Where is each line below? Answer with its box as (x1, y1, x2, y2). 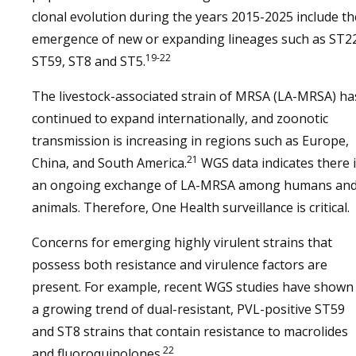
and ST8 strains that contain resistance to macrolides (32, 323, 348, 340)
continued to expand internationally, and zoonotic (32, 110, 328, 127)
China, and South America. (32, 154, 187, 172)
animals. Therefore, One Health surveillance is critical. (32, 199, 350, 216)
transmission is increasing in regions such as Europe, (32, 132, 349, 149)
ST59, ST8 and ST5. (32, 52, 145, 70)
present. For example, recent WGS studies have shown (32, 278, 354, 296)
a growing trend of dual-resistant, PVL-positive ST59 (32, 300, 345, 318)
